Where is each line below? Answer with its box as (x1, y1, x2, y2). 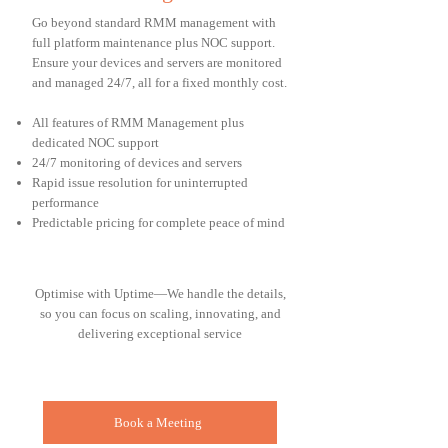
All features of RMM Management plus (32, 115, 244, 130)
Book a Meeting (114, 414, 202, 430)
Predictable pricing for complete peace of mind (32, 215, 285, 230)
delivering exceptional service (78, 326, 242, 341)
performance (32, 195, 99, 210)
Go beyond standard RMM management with (32, 15, 276, 30)
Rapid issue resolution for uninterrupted (32, 175, 248, 190)
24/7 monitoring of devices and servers (32, 155, 242, 170)
